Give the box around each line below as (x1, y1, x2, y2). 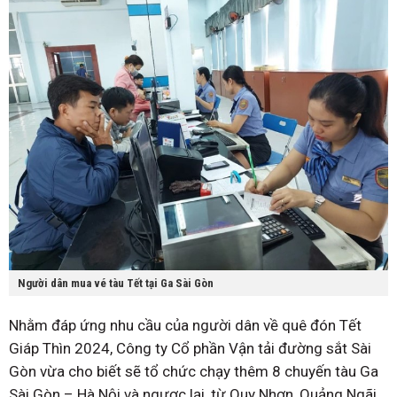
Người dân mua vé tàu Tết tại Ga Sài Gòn (18, 276, 214, 291)
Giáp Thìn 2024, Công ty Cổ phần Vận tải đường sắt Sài (9, 339, 371, 358)
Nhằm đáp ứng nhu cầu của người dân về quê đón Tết (9, 316, 362, 335)
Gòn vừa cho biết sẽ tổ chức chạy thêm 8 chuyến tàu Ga (9, 362, 378, 381)
